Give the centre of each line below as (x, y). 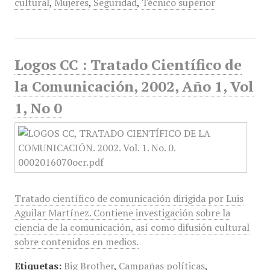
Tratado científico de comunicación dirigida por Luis (129, 198)
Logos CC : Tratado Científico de (128, 64)
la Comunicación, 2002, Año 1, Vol (134, 86)
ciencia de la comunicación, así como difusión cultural (132, 227)
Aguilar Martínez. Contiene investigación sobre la (122, 213)
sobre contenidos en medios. (76, 242)
